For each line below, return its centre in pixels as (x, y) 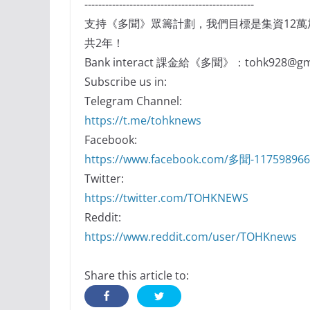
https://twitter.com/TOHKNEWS (166, 198)
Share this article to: (137, 276)
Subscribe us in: (126, 82)
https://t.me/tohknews (143, 121)
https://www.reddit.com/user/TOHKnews (191, 237)
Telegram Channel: (133, 101)
